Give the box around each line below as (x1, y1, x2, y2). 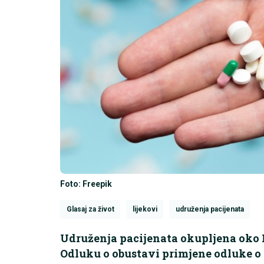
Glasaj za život (66, 204, 114, 213)
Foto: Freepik (60, 179, 112, 189)
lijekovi (132, 204, 157, 213)
